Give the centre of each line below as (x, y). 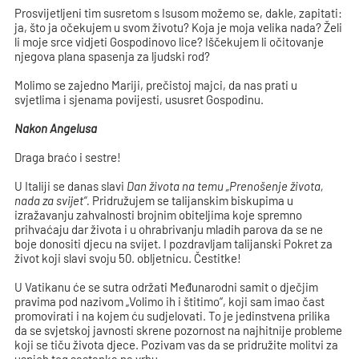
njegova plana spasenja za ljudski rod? (113, 56)
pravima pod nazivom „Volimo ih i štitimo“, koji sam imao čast (170, 302)
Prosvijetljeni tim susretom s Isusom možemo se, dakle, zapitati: (179, 13)
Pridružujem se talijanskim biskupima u (192, 201)
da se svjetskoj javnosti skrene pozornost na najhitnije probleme (179, 331)
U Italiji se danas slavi (71, 186)
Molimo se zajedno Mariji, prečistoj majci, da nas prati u (156, 85)
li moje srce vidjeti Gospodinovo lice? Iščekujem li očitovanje (169, 42)
